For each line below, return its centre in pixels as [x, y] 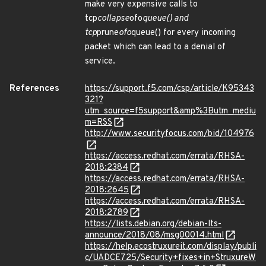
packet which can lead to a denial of [155, 47]
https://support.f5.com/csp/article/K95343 [170, 89]
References [34, 89]
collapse [113, 19]
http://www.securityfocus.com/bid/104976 [170, 134]
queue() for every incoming [183, 33]
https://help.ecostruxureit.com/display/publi [171, 247]
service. [100, 61]
